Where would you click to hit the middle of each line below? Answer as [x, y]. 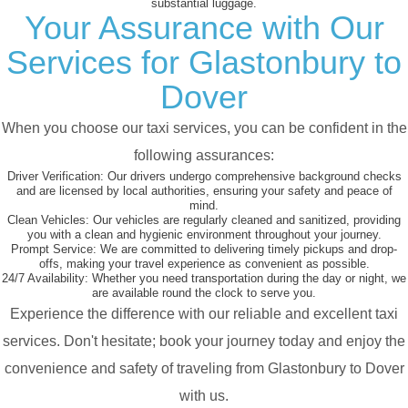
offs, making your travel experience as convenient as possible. [204, 264]
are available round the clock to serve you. [204, 293]
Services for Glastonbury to [204, 63]
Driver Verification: [55, 177]
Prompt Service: [54, 250]
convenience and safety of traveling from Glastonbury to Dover [204, 369]
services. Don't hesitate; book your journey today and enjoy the [204, 342]
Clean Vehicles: [48, 220]
